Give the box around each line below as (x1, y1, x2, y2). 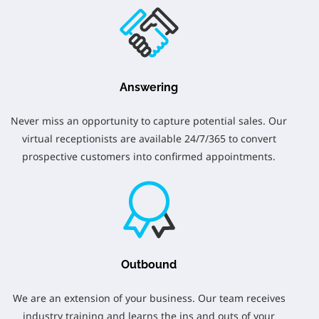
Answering (120, 80, 178, 94)
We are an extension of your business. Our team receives (12, 291, 286, 305)
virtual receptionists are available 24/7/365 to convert (21, 132, 276, 145)
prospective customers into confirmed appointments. (22, 150, 276, 163)
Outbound (121, 258, 177, 271)
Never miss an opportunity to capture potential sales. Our (11, 114, 287, 127)
